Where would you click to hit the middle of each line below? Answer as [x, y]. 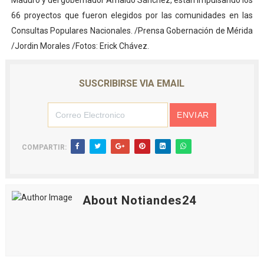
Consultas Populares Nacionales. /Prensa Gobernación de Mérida [132, 31]
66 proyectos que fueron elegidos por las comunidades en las [132, 16]
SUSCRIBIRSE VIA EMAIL [132, 84]
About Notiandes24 [139, 201]
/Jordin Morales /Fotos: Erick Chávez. [80, 46]
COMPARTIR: [44, 148]
